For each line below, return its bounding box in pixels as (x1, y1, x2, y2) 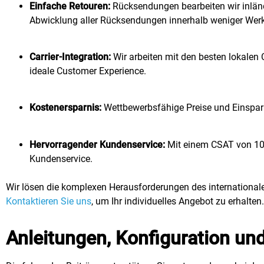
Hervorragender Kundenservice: (29, 138, 165, 150)
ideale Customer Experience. (29, 65, 146, 77)
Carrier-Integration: (29, 51, 111, 63)
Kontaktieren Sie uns (6, 195, 91, 207)
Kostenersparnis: (29, 102, 104, 114)
